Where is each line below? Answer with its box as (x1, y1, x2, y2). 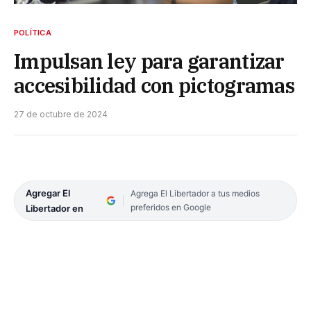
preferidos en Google (130, 201, 211, 212)
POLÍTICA (14, 27, 51, 37)
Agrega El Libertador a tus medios (130, 187, 260, 199)
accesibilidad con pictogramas (14, 72, 294, 99)
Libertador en (26, 202, 83, 214)
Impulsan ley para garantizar (14, 47, 285, 74)
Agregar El (26, 187, 70, 199)
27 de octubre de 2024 (14, 108, 108, 119)
